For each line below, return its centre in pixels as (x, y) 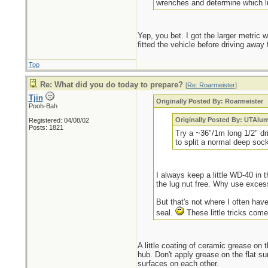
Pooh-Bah (43, 106)
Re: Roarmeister (211, 85)
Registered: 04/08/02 (59, 120)
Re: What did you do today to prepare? (111, 85)
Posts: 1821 (46, 127)
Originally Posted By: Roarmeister (210, 101)
